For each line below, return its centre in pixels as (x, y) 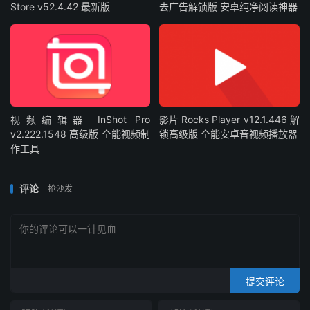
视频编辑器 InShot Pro (81, 120)
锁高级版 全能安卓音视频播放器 (229, 134)
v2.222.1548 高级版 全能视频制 (81, 134)
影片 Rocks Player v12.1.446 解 (229, 120)
